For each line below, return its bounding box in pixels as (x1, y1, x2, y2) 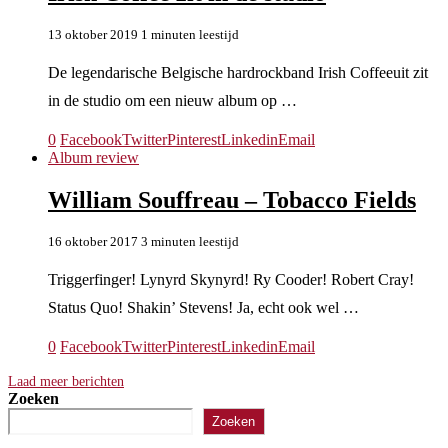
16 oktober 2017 (48, 233, 138, 249)
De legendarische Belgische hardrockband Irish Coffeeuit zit (48, 64, 428, 82)
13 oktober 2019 (48, 27, 138, 43)
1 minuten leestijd (141, 27, 239, 43)
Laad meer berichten (8, 373, 124, 389)
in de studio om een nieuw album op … (48, 92, 297, 110)
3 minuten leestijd (141, 233, 239, 249)
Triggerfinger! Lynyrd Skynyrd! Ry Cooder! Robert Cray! (48, 270, 414, 288)
